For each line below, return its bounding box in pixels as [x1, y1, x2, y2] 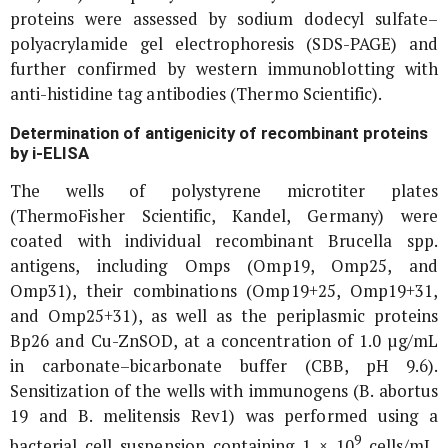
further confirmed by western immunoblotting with [10, 57, 438, 80]
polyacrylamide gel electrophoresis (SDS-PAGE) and [10, 32, 438, 55]
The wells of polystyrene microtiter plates [10, 179, 438, 202]
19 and [10, 404, 79, 427]
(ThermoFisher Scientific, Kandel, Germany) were [10, 204, 438, 227]
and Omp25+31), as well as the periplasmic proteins [10, 304, 438, 327]
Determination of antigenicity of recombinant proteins [10, 122, 428, 143]
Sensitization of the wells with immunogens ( [10, 379, 360, 402]
